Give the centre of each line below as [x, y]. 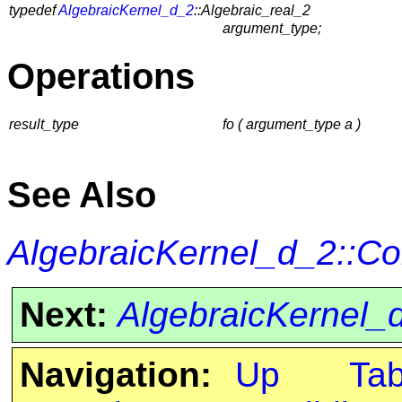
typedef [34, 11]
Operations [101, 77]
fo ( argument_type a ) [292, 124]
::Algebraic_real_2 [252, 11]
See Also [82, 195]
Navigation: [115, 374]
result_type [44, 124]
